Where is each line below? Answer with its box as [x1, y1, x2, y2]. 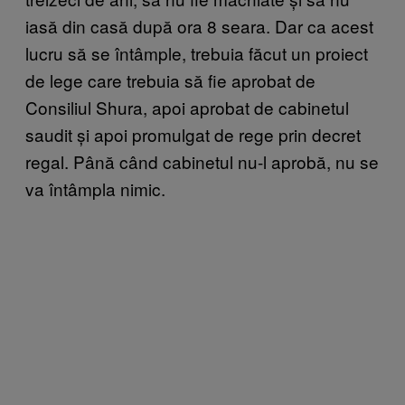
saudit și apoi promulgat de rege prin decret [25, 121, 361, 146]
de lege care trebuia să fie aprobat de [25, 67, 316, 92]
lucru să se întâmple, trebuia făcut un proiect [25, 40, 368, 65]
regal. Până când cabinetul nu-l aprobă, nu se [25, 148, 379, 174]
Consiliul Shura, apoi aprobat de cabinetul [25, 94, 349, 119]
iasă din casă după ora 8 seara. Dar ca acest [25, 13, 373, 38]
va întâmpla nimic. [25, 175, 165, 201]
